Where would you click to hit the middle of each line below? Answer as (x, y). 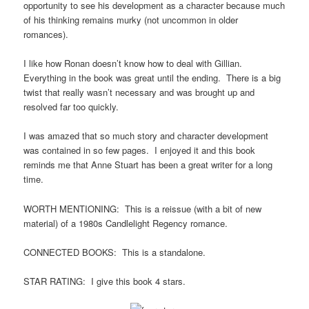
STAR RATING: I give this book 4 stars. (105, 281)
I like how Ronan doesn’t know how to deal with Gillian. (134, 63)
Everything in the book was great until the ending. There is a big (152, 78)
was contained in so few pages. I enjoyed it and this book (140, 150)
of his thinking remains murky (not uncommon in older (131, 20)
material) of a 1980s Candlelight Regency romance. (126, 223)
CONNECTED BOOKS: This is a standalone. (115, 252)
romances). (46, 34)
